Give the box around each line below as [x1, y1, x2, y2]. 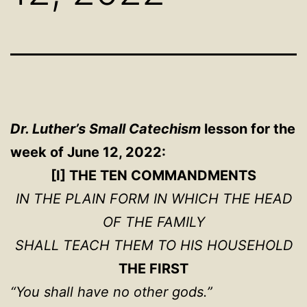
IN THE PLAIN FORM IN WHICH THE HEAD [15, 190, 292, 207]
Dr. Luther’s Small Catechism [10, 120, 201, 137]
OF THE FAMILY [102, 213, 205, 230]
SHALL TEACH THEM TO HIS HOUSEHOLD [14, 236, 293, 254]
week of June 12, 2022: [10, 143, 166, 160]
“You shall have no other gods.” [10, 283, 212, 300]
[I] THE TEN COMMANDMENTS [51, 167, 256, 184]
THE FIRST [119, 260, 188, 277]
